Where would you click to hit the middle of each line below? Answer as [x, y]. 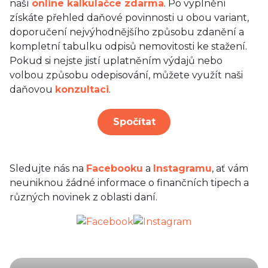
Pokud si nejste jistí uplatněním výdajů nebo [116, 61]
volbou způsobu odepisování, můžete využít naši [126, 75]
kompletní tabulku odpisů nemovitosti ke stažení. [128, 46]
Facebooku [115, 168]
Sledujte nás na [48, 168]
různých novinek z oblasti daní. [83, 197]
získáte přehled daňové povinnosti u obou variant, [129, 18]
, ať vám [230, 168]
